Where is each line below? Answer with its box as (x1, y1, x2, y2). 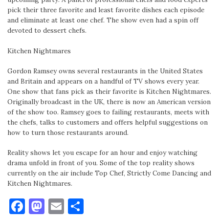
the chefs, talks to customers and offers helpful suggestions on (7, 117, 208, 127)
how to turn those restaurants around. (7, 128, 129, 137)
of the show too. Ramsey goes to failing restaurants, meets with (7, 107, 209, 116)
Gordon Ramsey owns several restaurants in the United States (7, 66, 203, 75)
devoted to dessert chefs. (7, 26, 87, 35)
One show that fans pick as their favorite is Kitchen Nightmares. (7, 87, 211, 96)
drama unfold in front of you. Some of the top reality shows (7, 158, 195, 167)
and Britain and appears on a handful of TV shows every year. (7, 76, 199, 86)
